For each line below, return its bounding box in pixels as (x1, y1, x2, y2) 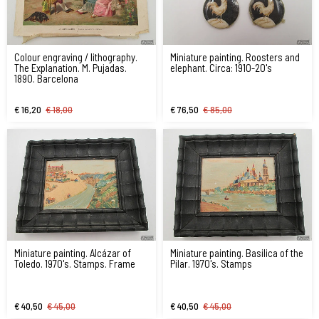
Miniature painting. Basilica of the (170, 246, 303, 260)
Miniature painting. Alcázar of (14, 246, 131, 260)
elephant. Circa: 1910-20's (170, 61, 272, 75)
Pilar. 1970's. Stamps (170, 257, 252, 271)
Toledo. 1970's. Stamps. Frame (14, 257, 135, 271)
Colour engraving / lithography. (14, 51, 137, 64)
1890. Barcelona (14, 72, 78, 85)
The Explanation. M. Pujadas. (14, 61, 127, 75)
